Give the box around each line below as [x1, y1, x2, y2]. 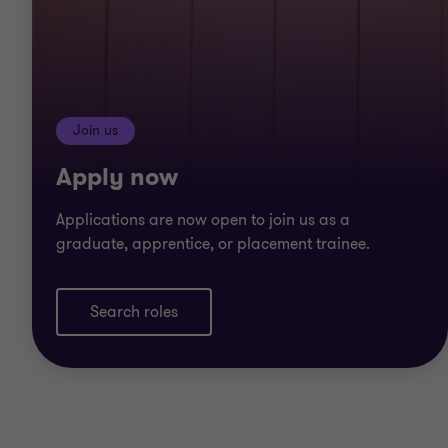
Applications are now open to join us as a [56, 208, 350, 231]
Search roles [90, 300, 178, 323]
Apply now [56, 160, 178, 193]
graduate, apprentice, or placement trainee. [56, 232, 370, 255]
